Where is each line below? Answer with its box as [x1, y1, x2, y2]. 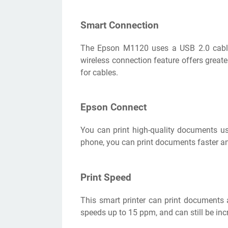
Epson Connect [80, 102, 147, 113]
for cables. [80, 67, 118, 77]
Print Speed [80, 172, 131, 183]
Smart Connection [80, 19, 159, 31]
